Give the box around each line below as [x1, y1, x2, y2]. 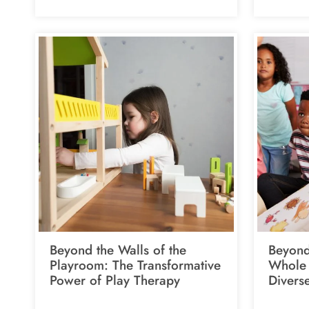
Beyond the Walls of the [50, 240, 186, 259]
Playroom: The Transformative [50, 255, 221, 275]
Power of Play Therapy [50, 270, 180, 290]
